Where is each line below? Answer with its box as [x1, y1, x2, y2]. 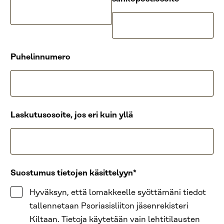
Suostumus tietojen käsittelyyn [10, 168, 133, 177]
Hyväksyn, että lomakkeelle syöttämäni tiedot [29, 188, 206, 197]
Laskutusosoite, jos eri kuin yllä [10, 110, 133, 119]
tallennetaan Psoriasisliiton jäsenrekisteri [29, 201, 188, 210]
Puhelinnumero [10, 52, 70, 61]
